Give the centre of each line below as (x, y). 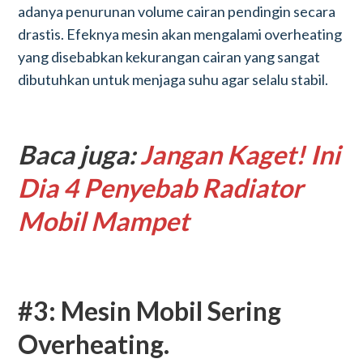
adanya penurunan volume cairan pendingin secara (177, 11)
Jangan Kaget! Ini (241, 154)
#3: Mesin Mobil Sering (150, 311)
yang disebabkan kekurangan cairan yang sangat (169, 57)
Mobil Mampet (104, 221)
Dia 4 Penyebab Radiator (161, 188)
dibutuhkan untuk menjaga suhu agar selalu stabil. (173, 79)
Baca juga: (79, 154)
